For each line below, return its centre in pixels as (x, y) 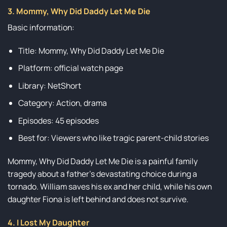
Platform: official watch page (70, 68)
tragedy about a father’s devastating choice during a (102, 174)
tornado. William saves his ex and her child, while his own (110, 187)
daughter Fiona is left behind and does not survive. (98, 199)
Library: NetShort (49, 85)
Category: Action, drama (62, 103)
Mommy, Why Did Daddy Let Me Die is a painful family (103, 161)
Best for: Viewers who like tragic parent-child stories (113, 138)
